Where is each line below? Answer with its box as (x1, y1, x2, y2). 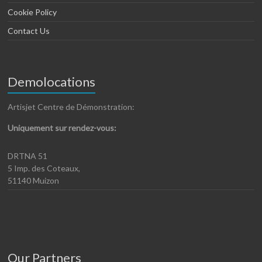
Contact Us (8, 25, 50, 36)
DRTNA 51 (8, 150, 48, 161)
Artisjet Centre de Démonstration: (8, 101, 135, 112)
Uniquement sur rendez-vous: (8, 122, 117, 133)
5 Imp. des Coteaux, (8, 163, 81, 173)
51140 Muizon (8, 175, 60, 185)
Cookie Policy (8, 6, 57, 17)
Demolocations (8, 73, 96, 89)
